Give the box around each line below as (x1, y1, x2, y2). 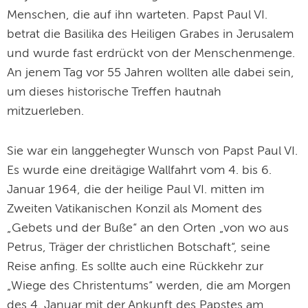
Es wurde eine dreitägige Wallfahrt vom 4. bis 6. (7, 164, 272, 177)
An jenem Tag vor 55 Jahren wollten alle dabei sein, (7, 67, 294, 79)
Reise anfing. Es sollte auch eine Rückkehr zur (7, 261, 263, 273)
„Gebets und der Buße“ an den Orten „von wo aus (7, 222, 289, 234)
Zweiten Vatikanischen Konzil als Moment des (7, 203, 262, 215)
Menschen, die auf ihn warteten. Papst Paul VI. (7, 9, 267, 21)
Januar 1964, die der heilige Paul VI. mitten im (7, 184, 264, 196)
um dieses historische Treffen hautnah (7, 86, 221, 98)
